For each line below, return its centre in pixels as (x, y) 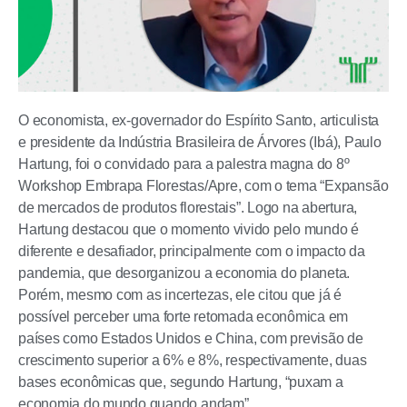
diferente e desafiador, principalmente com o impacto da (192, 252)
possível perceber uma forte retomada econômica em (184, 317)
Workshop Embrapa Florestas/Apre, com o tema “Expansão (203, 186)
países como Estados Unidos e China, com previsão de (191, 339)
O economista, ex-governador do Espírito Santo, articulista (199, 121)
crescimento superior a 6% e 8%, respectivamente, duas (193, 361)
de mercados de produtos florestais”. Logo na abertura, (188, 208)
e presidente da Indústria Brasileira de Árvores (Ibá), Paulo (200, 143)
